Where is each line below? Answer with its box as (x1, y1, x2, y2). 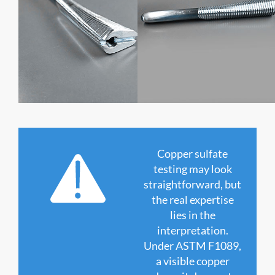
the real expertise (151, 193, 234, 207)
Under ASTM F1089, (144, 239, 241, 253)
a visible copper (155, 254, 230, 268)
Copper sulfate (157, 147, 228, 161)
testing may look (153, 162, 232, 176)
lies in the (169, 208, 215, 222)
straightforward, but (144, 177, 241, 192)
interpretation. (157, 223, 228, 238)
